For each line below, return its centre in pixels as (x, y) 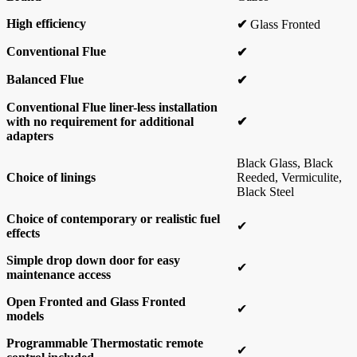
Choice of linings (51, 178)
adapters (30, 136)
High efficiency (46, 24)
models (25, 316)
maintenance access (59, 275)
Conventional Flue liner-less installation (112, 108)
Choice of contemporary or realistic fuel (113, 219)
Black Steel (265, 192)
